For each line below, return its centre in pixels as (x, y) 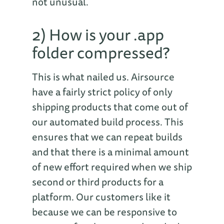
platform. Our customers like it (101, 196)
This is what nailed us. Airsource (103, 76)
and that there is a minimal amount (110, 151)
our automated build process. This (108, 121)
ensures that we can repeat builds (107, 136)
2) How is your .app (98, 34)
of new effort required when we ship (112, 166)
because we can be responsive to (104, 211)
